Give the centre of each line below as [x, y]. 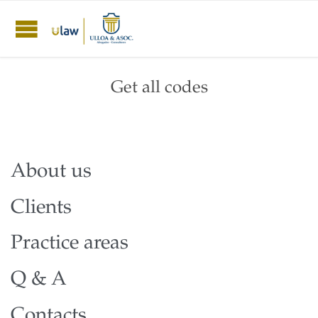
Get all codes [159, 89]
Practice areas [70, 245]
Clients [41, 208]
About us [51, 172]
